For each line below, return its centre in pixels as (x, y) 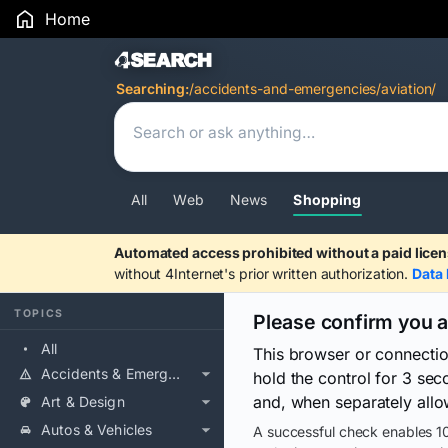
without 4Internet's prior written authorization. (263, 273)
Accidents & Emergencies (174, 373)
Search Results (216, 62)
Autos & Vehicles (97, 429)
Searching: (152, 88)
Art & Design (83, 401)
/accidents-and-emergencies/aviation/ (313, 88)
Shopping (327, 199)
